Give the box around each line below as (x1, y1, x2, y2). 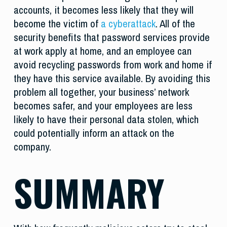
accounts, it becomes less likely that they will (13, 3, 194, 18)
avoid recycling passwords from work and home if (13, 57, 212, 72)
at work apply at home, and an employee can (13, 44, 192, 59)
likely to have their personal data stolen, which (13, 112, 199, 127)
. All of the (155, 16, 195, 31)
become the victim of (13, 16, 101, 31)
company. (13, 139, 51, 155)
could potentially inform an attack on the (13, 126, 174, 141)
